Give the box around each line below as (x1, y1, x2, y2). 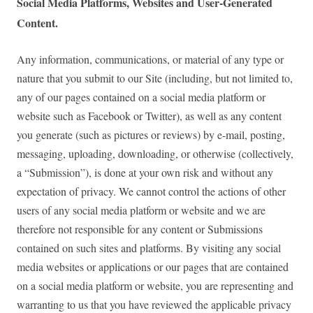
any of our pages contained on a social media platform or (17, 89, 265, 105)
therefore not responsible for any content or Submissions (17, 221, 263, 237)
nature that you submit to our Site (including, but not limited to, (17, 71, 293, 86)
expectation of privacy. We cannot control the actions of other (17, 184, 286, 199)
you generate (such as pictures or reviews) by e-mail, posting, (17, 127, 285, 143)
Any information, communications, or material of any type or (17, 52, 284, 67)
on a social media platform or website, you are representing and (17, 278, 293, 293)
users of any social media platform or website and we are (17, 203, 265, 218)
